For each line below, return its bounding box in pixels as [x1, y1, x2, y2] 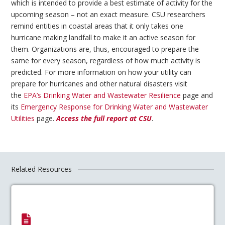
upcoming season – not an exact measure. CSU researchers [11, 9, 206, 19]
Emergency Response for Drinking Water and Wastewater [21, 101, 208, 111]
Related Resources [11, 164, 72, 174]
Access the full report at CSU [56, 113, 152, 123]
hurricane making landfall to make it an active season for [11, 32, 196, 42]
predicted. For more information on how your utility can [11, 67, 192, 77]
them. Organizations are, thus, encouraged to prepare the [11, 44, 199, 54]
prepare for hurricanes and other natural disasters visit [11, 78, 188, 88]
